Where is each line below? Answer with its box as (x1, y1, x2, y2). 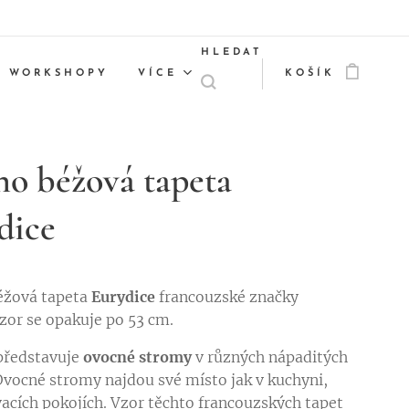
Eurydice (88, 288, 156, 306)
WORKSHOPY (9, 68, 109, 79)
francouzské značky (155, 288, 299, 306)
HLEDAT (201, 47, 262, 58)
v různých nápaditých (192, 348, 349, 366)
